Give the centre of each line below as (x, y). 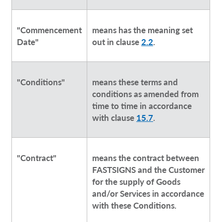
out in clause (116, 42)
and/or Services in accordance (148, 194)
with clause (114, 118)
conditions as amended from (145, 94)
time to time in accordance (142, 106)
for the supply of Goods (136, 182)
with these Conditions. (134, 205)
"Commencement (49, 30)
